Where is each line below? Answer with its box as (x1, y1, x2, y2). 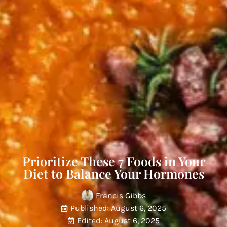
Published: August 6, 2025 (70, 203, 166, 213)
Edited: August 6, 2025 (77, 216, 160, 226)
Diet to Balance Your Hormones (23, 165, 204, 182)
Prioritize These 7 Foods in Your (22, 153, 205, 170)
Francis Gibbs (95, 191, 146, 201)
